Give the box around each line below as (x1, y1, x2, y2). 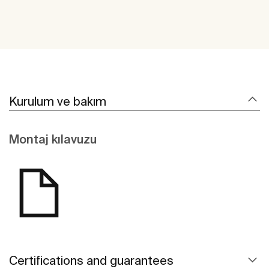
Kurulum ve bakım (9, 94, 106, 109)
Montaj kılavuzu (9, 132, 97, 147)
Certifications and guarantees (9, 253, 174, 268)
